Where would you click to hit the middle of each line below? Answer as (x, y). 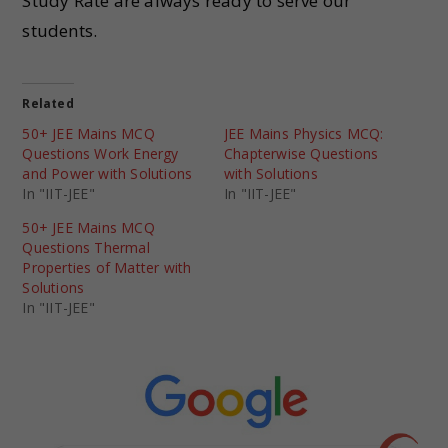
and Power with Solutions (107, 173)
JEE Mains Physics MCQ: (304, 133)
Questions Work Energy (100, 153)
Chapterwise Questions (301, 153)
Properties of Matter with (107, 267)
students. (60, 30)
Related (48, 103)
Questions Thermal (86, 247)
